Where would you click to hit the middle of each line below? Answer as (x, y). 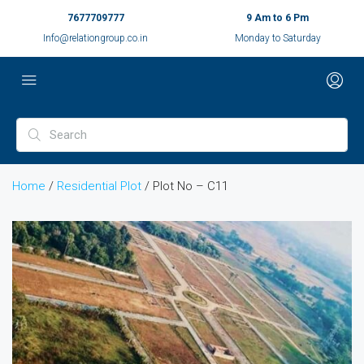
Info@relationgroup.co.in (96, 38)
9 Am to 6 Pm (278, 18)
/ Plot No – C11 (185, 186)
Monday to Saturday (277, 38)
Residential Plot (99, 186)
